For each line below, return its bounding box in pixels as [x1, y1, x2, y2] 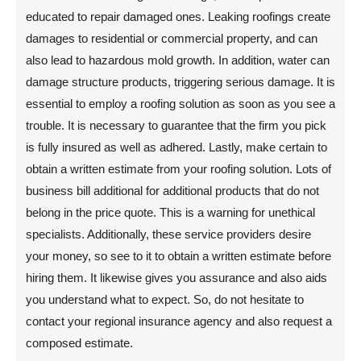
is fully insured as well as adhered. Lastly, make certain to [26, 139, 327, 154]
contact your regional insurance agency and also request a [26, 313, 332, 328]
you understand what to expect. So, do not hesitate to [26, 292, 304, 306]
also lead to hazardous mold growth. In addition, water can [26, 52, 330, 67]
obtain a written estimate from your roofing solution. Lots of [26, 161, 331, 176]
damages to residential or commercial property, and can [26, 31, 317, 45]
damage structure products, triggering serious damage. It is [26, 74, 335, 89]
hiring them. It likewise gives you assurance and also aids [26, 270, 327, 284]
